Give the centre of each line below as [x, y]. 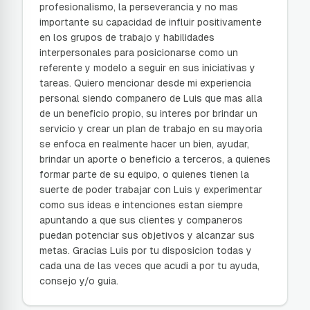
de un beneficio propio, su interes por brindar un [148, 113]
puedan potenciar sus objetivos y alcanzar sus [147, 235]
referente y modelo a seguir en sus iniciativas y [147, 68]
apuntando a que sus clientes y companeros [141, 220]
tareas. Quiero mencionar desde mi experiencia [145, 83]
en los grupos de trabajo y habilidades [127, 37]
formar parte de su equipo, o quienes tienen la [144, 174]
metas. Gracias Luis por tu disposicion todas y [146, 250]
